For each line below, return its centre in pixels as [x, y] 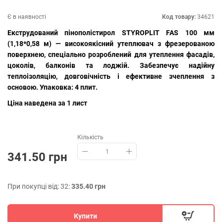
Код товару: [179, 17]
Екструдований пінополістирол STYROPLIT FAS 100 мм [111, 33]
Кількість [90, 137]
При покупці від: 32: [39, 186]
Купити [85, 216]
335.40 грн [88, 186]
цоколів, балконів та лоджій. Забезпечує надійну [111, 65]
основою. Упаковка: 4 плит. [53, 87]
